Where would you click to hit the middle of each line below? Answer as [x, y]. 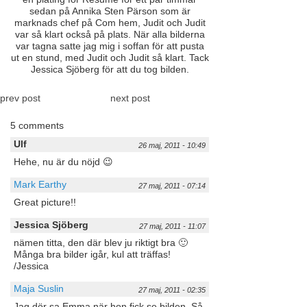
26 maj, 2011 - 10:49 [172, 146]
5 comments [37, 126]
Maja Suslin [39, 289]
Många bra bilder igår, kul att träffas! [92, 255]
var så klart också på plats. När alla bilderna [110, 34]
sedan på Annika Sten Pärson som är [110, 11]
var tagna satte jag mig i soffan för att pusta [110, 46]
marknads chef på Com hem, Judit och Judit [110, 22]
